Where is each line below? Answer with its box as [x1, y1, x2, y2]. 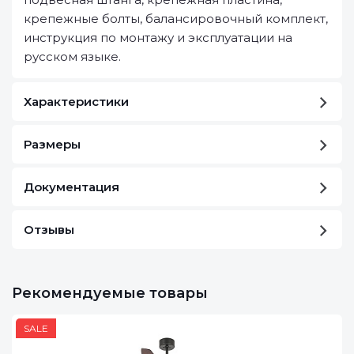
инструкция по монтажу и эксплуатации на [24, 29, 292, 45]
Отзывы [24, 221, 74, 237]
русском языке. [24, 48, 121, 64]
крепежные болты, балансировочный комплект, [24, 10, 328, 26]
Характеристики [24, 93, 129, 109]
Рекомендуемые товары [12, 284, 208, 302]
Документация [24, 179, 119, 194]
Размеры [24, 136, 81, 152]
